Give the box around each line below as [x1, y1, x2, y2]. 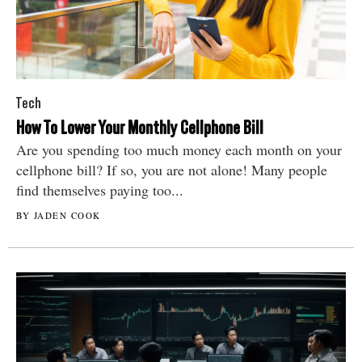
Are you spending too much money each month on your [16, 139, 342, 159]
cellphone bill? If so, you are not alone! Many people [16, 159, 327, 179]
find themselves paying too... [16, 179, 183, 200]
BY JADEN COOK [16, 208, 101, 221]
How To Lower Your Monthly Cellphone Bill [16, 116, 263, 139]
